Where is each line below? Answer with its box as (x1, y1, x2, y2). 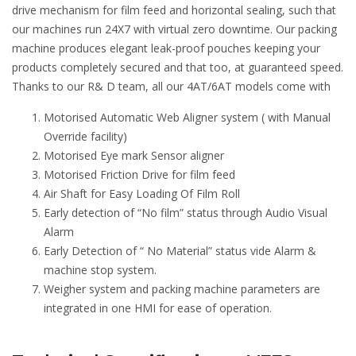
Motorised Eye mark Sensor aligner (44, 147, 224, 163)
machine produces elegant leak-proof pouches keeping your (12, 40, 320, 56)
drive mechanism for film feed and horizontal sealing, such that (12, 2, 336, 17)
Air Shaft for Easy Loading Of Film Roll (44, 185, 240, 201)
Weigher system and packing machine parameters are (44, 281, 320, 296)
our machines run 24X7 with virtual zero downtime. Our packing (12, 21, 337, 37)
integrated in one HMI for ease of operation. (44, 300, 272, 315)
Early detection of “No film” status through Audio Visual (44, 204, 327, 220)
